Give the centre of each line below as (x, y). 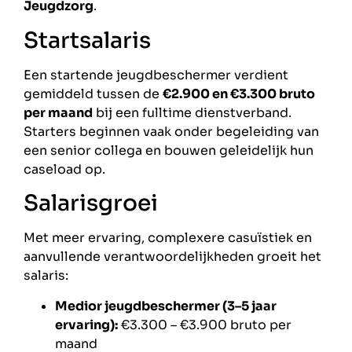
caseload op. (64, 169)
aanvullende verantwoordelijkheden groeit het (172, 257)
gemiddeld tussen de (93, 93)
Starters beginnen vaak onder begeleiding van (171, 131)
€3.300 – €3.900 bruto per (205, 324)
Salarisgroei (91, 203)
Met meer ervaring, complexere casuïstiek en (168, 238)
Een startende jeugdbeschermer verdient (156, 75)
